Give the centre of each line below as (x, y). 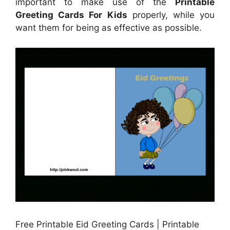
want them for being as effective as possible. (109, 28)
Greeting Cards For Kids (71, 15)
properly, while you (171, 15)
